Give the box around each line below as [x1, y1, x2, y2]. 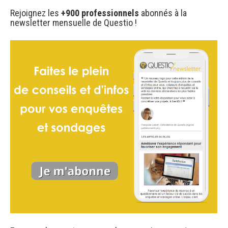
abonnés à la [139, 7, 187, 18]
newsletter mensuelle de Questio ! [10, 17, 137, 28]
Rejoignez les [10, 7, 61, 18]
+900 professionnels [61, 7, 139, 18]
